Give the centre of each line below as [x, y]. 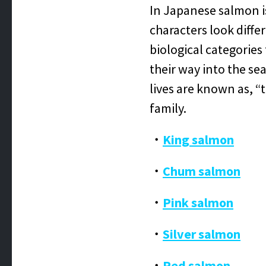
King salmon [198, 140]
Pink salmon [198, 202]
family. [168, 108]
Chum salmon [202, 171]
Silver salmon [202, 234]
